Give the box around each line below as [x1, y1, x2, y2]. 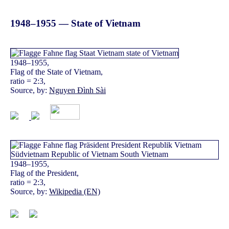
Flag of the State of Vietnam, [10, 67, 103, 76]
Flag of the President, [10, 168, 79, 177]
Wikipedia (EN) [49, 187, 100, 196]
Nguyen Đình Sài [49, 85, 106, 95]
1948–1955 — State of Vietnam [10, 17, 141, 29]
